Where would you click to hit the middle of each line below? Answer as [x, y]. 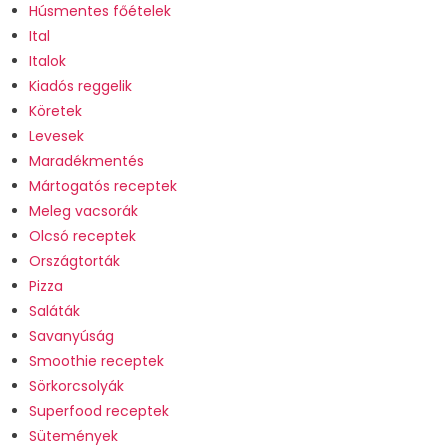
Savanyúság [71, 336]
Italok [47, 61]
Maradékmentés [86, 161]
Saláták [54, 311]
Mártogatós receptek [102, 186]
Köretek [55, 111]
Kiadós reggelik [80, 86]
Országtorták [74, 261]
